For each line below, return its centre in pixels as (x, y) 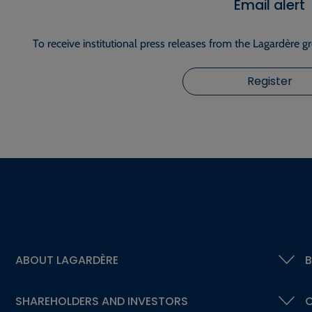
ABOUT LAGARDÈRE (67, 260)
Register (270, 81)
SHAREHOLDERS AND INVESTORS (101, 301)
